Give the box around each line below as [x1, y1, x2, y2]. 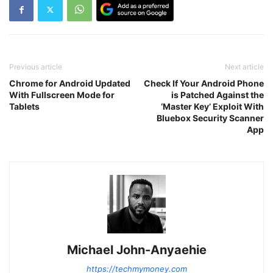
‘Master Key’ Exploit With [161, 101, 264, 112]
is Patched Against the [171, 90, 264, 101]
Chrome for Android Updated [9, 78, 130, 89]
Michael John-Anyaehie [66, 243, 207, 258]
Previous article [9, 62, 62, 72]
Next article [225, 62, 264, 72]
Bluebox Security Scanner [157, 113, 264, 124]
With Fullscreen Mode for [9, 90, 115, 101]
